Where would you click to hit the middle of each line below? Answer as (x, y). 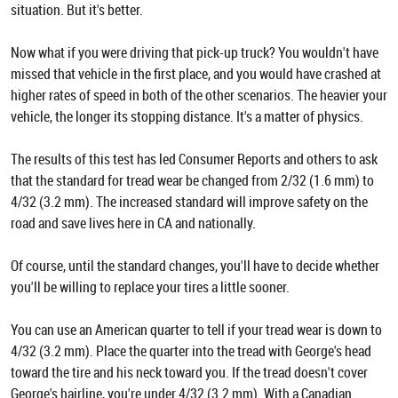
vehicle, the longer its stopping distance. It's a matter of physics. (187, 116)
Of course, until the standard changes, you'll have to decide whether (195, 266)
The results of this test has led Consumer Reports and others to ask (194, 159)
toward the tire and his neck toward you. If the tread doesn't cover (189, 372)
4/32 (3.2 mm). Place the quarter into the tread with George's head (191, 351)
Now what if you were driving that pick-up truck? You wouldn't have (195, 52)
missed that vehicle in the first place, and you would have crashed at (196, 74)
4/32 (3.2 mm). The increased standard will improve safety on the (189, 202)
